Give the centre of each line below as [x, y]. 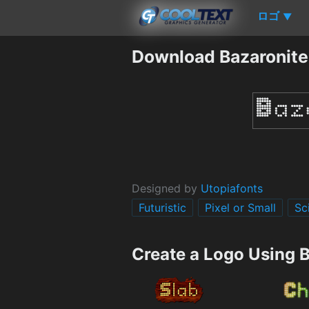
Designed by [166, 188]
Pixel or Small [240, 207]
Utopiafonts [232, 188]
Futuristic [162, 207]
